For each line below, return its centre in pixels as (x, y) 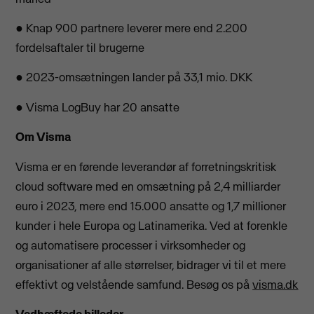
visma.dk (275, 284)
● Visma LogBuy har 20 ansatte (98, 107)
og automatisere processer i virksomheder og (131, 245)
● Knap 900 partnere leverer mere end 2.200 (132, 28)
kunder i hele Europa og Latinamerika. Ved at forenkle (152, 225)
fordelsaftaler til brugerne (80, 48)
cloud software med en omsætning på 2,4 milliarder (148, 186)
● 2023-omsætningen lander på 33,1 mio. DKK (134, 77)
